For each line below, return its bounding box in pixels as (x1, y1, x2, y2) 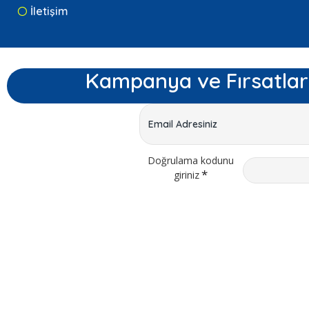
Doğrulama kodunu (148, 154, 235, 168)
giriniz (174, 168, 200, 182)
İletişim (30, 4, 68, 19)
